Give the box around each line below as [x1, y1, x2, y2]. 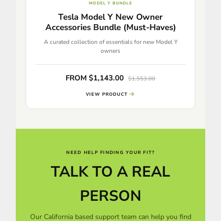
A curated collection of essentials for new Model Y [43, 38, 178, 46]
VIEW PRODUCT [86, 91, 128, 97]
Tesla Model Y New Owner [58, 11, 163, 23]
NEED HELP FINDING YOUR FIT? [66, 149, 155, 155]
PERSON [80, 185, 141, 206]
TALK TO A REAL [51, 161, 170, 182]
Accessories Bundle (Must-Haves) [45, 22, 176, 33]
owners [101, 47, 120, 55]
